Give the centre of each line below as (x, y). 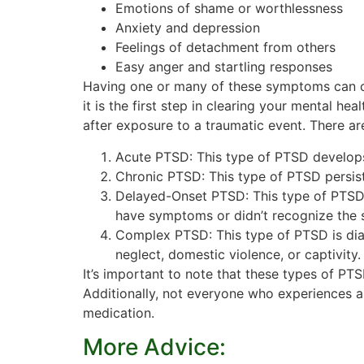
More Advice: (154, 347)
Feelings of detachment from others (225, 48)
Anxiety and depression (188, 28)
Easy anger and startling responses (224, 67)
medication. (119, 312)
